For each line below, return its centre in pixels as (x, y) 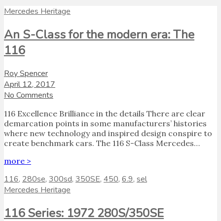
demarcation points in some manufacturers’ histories (105, 124)
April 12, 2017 (30, 85)
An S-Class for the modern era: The (99, 35)
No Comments (29, 95)
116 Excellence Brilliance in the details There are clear (105, 114)
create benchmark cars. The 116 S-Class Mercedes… (102, 143)
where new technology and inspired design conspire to (108, 133)
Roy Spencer (26, 74)
